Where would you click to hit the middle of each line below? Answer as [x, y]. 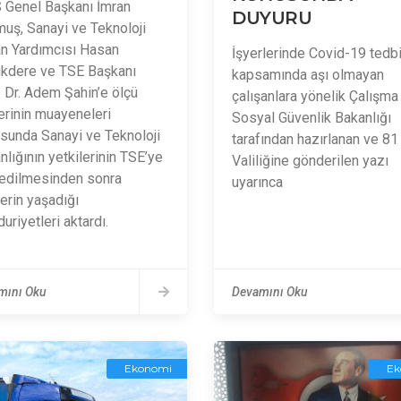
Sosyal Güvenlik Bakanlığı [311, 118]
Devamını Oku [270, 292]
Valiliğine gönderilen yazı [310, 161]
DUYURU [272, 18]
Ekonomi [148, 368]
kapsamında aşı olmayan [308, 75]
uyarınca [257, 182]
